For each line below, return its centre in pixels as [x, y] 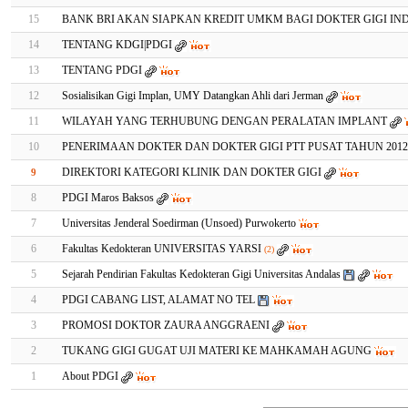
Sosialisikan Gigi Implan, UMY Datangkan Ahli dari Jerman [192, 96]
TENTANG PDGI [102, 70]
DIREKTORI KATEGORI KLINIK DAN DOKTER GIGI [191, 172]
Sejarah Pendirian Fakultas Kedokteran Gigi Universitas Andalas [201, 274]
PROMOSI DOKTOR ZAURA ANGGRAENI [165, 325]
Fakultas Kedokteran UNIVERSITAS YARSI [161, 249]
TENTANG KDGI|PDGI [117, 45]
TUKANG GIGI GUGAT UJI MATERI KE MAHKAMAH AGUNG [216, 351]
